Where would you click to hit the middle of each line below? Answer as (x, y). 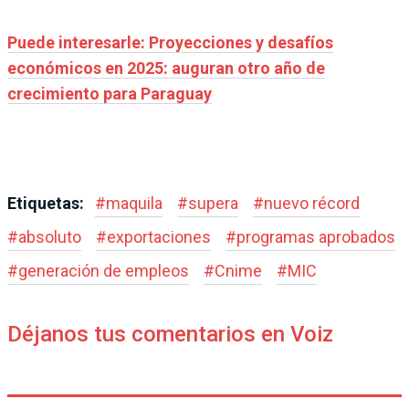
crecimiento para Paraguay (110, 93)
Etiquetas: (47, 203)
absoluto (50, 236)
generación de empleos (104, 270)
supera (213, 203)
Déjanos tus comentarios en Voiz (170, 334)
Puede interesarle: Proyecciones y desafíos (170, 42)
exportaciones (159, 236)
